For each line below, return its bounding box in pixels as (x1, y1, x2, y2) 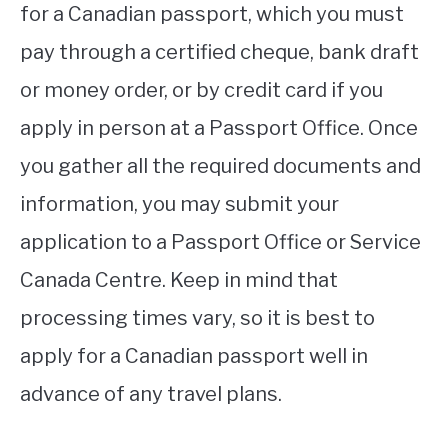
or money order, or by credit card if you (20, 78, 383, 103)
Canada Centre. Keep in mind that (20, 268, 338, 293)
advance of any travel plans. (20, 382, 282, 407)
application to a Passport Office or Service (20, 230, 421, 255)
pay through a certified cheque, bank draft (20, 40, 419, 65)
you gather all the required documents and (20, 154, 421, 179)
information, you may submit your (20, 192, 339, 217)
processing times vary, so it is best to (20, 306, 375, 331)
